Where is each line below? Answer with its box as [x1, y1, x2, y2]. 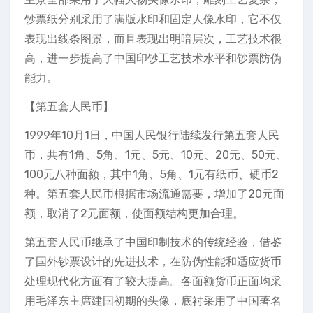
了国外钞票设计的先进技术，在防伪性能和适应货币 [24, 255, 282, 268]
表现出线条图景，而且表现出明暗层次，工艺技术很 [24, 32, 282, 45]
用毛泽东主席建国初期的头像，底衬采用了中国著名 [24, 294, 282, 307]
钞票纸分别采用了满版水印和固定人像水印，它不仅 [24, 13, 282, 26]
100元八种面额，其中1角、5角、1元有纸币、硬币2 [24, 168, 279, 181]
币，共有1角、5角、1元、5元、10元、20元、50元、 [24, 148, 287, 161]
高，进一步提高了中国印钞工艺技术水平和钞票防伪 [24, 52, 282, 65]
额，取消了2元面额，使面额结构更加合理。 [24, 207, 244, 220]
